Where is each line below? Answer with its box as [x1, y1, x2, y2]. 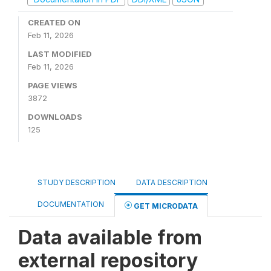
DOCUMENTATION [38, 200, 104, 209]
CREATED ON [28, 18, 80, 27]
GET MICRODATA [132, 201, 198, 211]
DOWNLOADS [28, 112, 82, 122]
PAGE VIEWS [28, 80, 77, 90]
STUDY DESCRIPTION [38, 178, 116, 187]
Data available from [18, 226, 202, 249]
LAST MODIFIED [28, 49, 92, 59]
